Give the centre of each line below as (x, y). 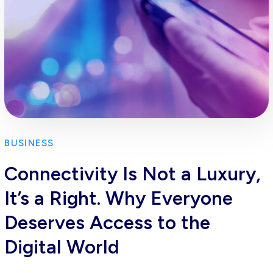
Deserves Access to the (108, 223)
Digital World (62, 247)
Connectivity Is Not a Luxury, (133, 174)
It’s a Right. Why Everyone (119, 198)
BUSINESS (29, 144)
